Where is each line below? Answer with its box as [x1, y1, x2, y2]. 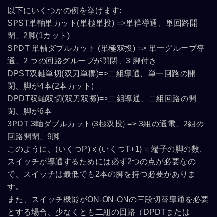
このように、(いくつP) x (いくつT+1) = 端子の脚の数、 [7, 145, 207, 154]
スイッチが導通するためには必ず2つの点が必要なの [7, 157, 196, 166]
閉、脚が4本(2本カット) [7, 82, 94, 91]
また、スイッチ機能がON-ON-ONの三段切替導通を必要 [7, 195, 209, 204]
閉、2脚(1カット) [7, 31, 70, 40]
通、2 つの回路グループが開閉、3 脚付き [7, 57, 157, 65]
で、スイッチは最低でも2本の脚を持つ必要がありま [7, 170, 196, 179]
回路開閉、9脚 [7, 132, 60, 141]
